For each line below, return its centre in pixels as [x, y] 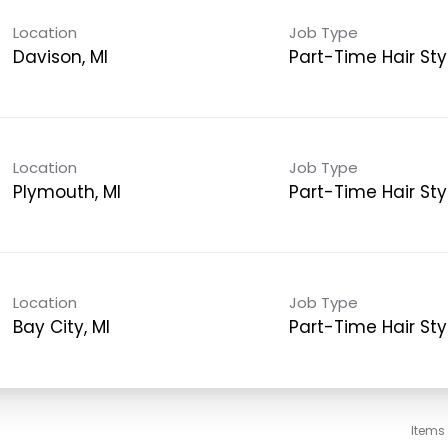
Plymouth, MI [66, 191]
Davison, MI [60, 56]
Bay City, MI [61, 326]
